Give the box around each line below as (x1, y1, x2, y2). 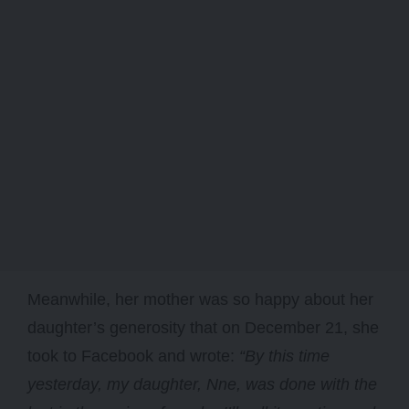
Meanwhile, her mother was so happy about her (27, 290, 373, 309)
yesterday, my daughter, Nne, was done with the (27, 375, 377, 394)
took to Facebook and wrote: (27, 347, 239, 366)
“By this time (239, 347, 330, 366)
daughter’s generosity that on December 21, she (27, 319, 379, 338)
